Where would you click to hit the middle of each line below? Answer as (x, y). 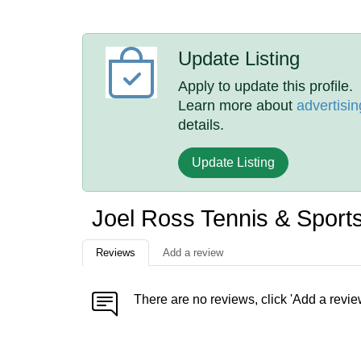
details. (201, 125)
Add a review (193, 253)
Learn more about (238, 106)
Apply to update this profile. (266, 86)
